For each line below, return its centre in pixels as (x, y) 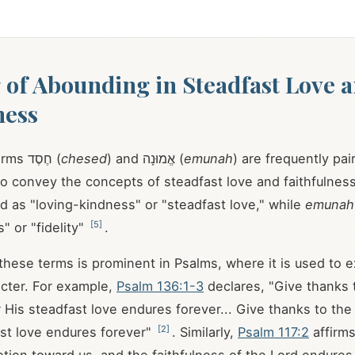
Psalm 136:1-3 (160, 286)
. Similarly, (205, 332)
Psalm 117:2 (273, 332)
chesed (84, 158)
